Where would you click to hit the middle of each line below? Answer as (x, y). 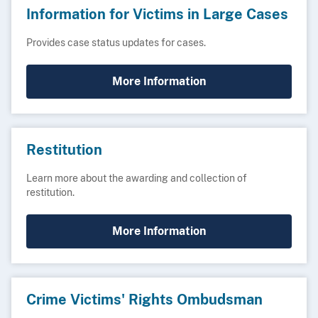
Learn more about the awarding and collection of (136, 178)
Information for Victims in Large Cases (157, 14)
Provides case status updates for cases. (116, 42)
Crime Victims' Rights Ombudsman (144, 300)
